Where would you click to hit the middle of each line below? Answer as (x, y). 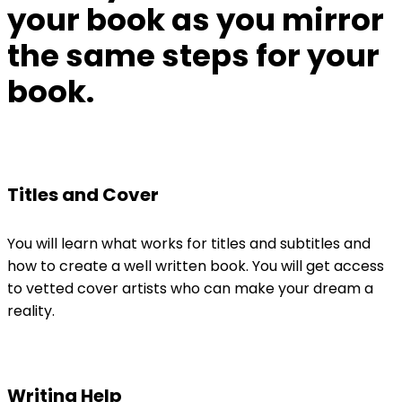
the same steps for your (193, 56)
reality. (31, 310)
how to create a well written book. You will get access (196, 266)
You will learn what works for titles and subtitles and (189, 243)
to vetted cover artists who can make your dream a (190, 288)
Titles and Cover (83, 195)
